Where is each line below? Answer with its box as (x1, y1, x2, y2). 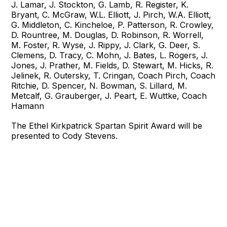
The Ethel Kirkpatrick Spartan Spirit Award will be (11, 120, 203, 131)
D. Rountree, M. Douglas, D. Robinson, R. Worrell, (11, 29, 204, 40)
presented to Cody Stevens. (11, 130, 118, 141)
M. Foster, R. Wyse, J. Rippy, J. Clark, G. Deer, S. (11, 40, 201, 50)
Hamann (11, 100, 45, 111)
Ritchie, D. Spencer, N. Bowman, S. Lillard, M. (11, 80, 187, 91)
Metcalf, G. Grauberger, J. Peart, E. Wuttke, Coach (11, 90, 207, 101)
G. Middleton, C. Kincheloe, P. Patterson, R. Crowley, (11, 19, 214, 30)
